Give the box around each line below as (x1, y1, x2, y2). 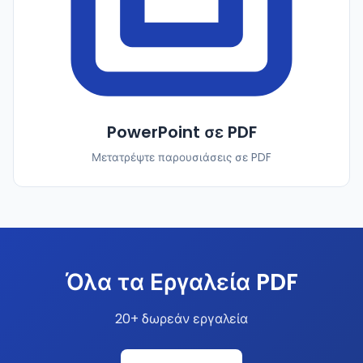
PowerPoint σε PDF (106, 121, 257, 143)
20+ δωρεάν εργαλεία (115, 310, 248, 328)
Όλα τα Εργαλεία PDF (65, 267, 298, 298)
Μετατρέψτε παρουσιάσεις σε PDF (92, 150, 271, 165)
